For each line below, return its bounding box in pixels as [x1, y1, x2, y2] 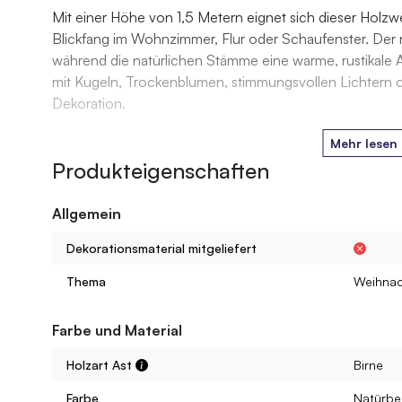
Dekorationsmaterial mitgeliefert [66, 240, 257, 257]
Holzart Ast [66, 357, 135, 373]
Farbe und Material [51, 321, 182, 340]
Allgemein [51, 205, 121, 223]
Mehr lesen [330, 135, 398, 152]
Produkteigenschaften [51, 157, 269, 185]
